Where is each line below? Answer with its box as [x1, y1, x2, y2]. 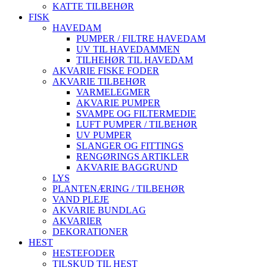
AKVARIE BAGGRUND [76, 162, 178, 172]
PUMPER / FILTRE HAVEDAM [76, 33, 206, 44]
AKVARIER [52, 216, 102, 226]
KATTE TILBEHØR [52, 1, 134, 11]
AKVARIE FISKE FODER [52, 66, 159, 76]
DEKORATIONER [52, 226, 128, 237]
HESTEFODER [52, 248, 115, 258]
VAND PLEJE [52, 194, 109, 204]
